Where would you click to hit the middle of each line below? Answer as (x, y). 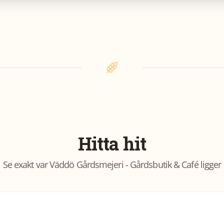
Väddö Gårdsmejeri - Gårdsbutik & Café (124, 164)
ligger (210, 164)
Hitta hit (112, 143)
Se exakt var (26, 164)
